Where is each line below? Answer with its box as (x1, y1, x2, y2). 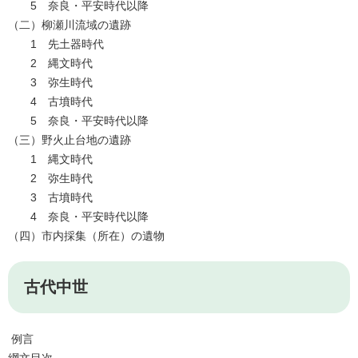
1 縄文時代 (8, 153, 93, 166)
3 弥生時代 (8, 76, 93, 89)
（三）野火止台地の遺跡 (8, 133, 131, 147)
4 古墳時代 (8, 95, 93, 109)
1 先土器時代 (8, 38, 104, 51)
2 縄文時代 (8, 57, 93, 70)
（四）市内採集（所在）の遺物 (8, 229, 165, 243)
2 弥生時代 (8, 172, 93, 185)
